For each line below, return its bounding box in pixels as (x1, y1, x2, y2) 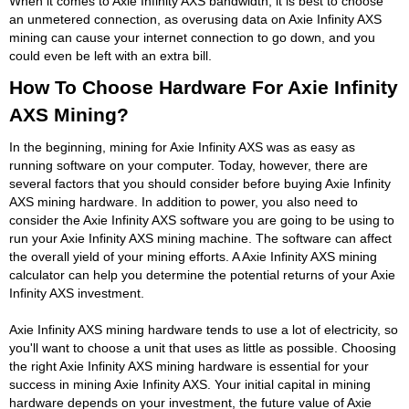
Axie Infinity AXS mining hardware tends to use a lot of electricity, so (9, 321, 398, 337)
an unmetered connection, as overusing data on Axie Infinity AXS (9, 11, 382, 26)
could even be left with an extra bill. (9, 47, 212, 63)
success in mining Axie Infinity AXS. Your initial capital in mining (9, 376, 371, 392)
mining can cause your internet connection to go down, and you (9, 29, 375, 45)
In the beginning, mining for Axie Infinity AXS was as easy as (9, 139, 355, 154)
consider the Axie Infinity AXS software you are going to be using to (9, 212, 394, 227)
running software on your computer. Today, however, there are (9, 157, 368, 173)
